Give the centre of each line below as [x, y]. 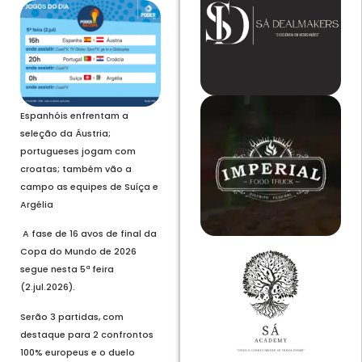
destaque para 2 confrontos [87, 334]
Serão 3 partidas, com [72, 316]
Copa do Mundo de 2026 [78, 252]
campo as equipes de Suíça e [89, 186]
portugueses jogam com [78, 151]
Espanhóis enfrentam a [74, 115]
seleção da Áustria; [65, 133]
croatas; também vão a [76, 168]
